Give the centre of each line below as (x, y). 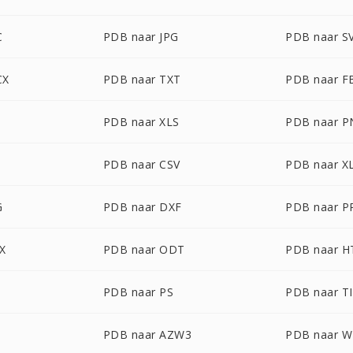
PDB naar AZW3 (147, 334)
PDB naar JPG (141, 37)
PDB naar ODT (144, 249)
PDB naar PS (138, 292)
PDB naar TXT (142, 79)
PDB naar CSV (141, 164)
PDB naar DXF (142, 207)
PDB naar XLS (141, 122)
